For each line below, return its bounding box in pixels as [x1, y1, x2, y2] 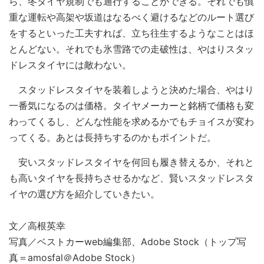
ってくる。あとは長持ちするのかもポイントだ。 [9, 131, 216, 143]
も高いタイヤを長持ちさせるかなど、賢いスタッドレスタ [9, 171, 254, 184]
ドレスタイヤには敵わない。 [9, 58, 131, 71]
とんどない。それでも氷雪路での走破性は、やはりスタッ [9, 42, 254, 55]
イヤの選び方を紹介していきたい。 [9, 187, 160, 200]
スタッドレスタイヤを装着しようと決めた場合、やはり [9, 83, 254, 95]
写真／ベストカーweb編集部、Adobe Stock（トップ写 [9, 235, 246, 247]
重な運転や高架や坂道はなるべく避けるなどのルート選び [9, 11, 254, 23]
